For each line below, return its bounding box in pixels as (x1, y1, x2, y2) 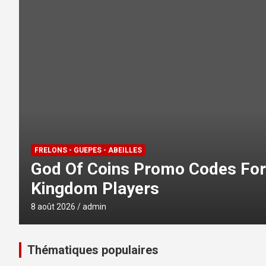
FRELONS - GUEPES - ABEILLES (34, 166, 142, 174)
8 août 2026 (31, 202, 75, 211)
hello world (31, 179, 114, 198)
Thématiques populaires (27, 243, 159, 257)
